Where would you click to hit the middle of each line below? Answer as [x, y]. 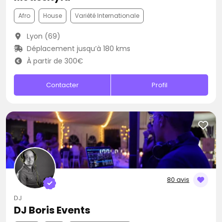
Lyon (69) [42, 36]
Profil [160, 85]
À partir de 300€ [54, 61]
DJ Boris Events [52, 210]
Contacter [62, 85]
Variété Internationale [107, 16]
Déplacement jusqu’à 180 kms [77, 49]
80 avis [178, 180]
